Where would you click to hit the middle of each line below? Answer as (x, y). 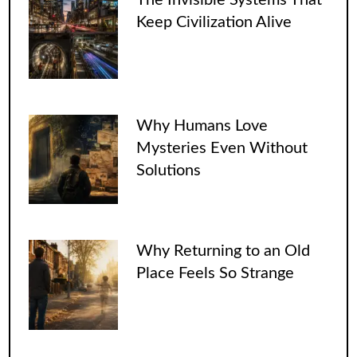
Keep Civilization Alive (214, 23)
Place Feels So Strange (215, 274)
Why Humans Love (202, 126)
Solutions (168, 170)
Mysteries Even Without (222, 148)
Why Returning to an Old (223, 251)
